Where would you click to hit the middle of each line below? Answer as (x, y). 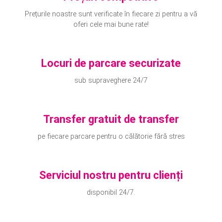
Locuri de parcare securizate (111, 63)
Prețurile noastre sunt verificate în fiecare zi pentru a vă (111, 14)
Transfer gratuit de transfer (111, 119)
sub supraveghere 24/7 (111, 81)
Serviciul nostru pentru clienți (111, 175)
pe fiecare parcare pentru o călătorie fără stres (111, 137)
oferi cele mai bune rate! (111, 25)
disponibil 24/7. (111, 193)
